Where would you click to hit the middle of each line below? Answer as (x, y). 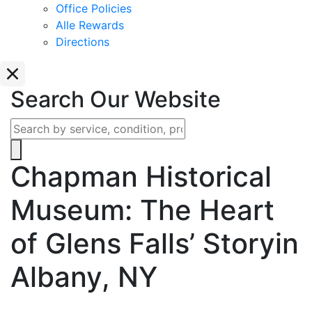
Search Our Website (116, 99)
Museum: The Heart (142, 210)
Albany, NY (84, 277)
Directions (83, 42)
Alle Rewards (90, 25)
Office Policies (94, 8)
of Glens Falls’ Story (143, 243)
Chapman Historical (141, 177)
